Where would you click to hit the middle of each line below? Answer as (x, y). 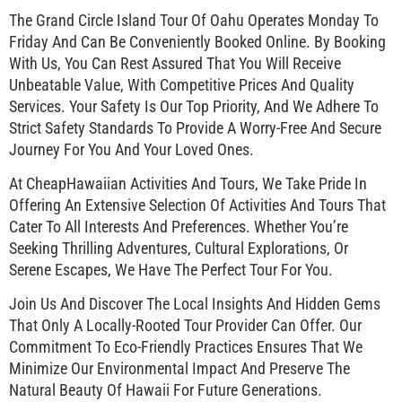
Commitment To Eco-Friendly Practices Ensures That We (186, 347)
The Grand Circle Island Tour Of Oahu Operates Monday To (194, 20)
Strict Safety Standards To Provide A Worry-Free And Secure (195, 127)
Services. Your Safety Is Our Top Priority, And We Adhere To (194, 106)
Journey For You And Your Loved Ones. (131, 149)
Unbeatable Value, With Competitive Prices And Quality (182, 84)
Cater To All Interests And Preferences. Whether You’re (179, 227)
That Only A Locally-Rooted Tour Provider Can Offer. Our (185, 326)
